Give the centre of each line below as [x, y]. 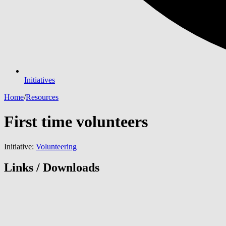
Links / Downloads [52, 168]
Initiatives [40, 80]
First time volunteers [76, 122]
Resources [42, 97]
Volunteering [56, 146]
